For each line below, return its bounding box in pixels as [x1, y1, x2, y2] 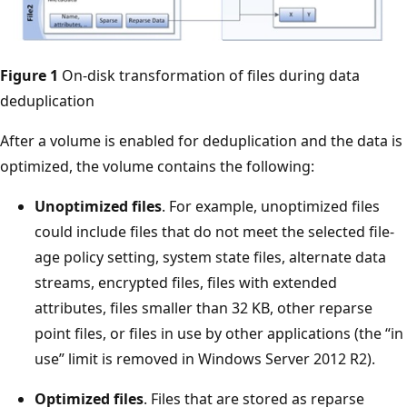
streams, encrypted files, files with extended [35, 272, 337, 293]
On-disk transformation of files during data [58, 65, 360, 85]
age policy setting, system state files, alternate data [35, 246, 386, 267]
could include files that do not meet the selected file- [35, 221, 394, 242]
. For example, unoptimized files [162, 195, 380, 216]
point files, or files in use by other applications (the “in [35, 323, 403, 343]
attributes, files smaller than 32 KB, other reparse [35, 297, 372, 318]
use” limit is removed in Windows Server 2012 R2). [35, 348, 375, 369]
